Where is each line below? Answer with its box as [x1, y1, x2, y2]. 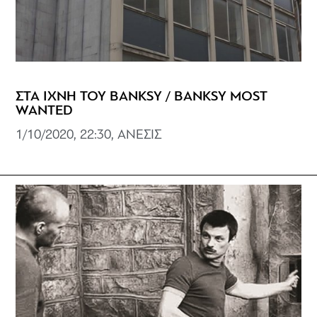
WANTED [16, 103, 74, 118]
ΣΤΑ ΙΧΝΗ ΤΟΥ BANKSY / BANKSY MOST [16, 89, 268, 104]
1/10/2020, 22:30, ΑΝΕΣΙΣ [16, 128, 162, 142]
